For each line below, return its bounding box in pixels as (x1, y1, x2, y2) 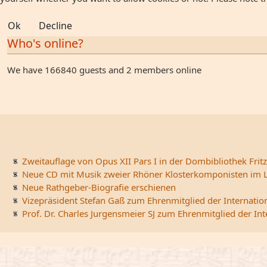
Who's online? (7, 35, 83, 51)
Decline (39, 18, 72, 32)
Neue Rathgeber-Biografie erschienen (22, 181, 176, 193)
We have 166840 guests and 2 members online (7, 64, 201, 76)
